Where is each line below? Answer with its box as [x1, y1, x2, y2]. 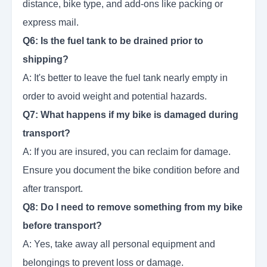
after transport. [23, 184, 83, 194]
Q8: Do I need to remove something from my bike [23, 202, 243, 213]
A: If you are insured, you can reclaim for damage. [23, 147, 231, 157]
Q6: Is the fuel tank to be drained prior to [23, 36, 203, 46]
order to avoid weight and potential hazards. [23, 91, 207, 102]
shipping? [23, 54, 69, 65]
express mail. [23, 17, 79, 28]
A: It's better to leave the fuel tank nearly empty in [23, 73, 228, 83]
